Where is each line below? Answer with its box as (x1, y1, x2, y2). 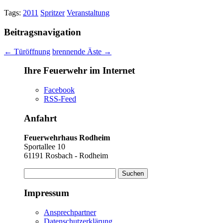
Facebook (44, 86, 75, 95)
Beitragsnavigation (4, 26, 81, 37)
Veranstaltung (67, 8, 110, 17)
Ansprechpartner (44, 208, 96, 217)
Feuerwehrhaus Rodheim (24, 133, 110, 142)
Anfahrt (24, 112, 57, 123)
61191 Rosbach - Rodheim (24, 151, 108, 160)
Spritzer (40, 8, 65, 17)
